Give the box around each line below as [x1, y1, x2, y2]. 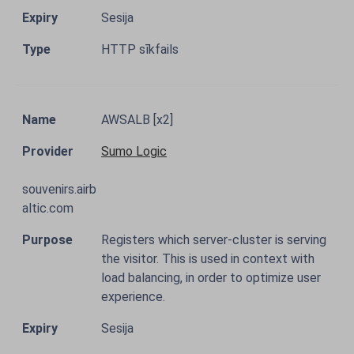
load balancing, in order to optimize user [101, 270, 321, 285]
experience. [101, 289, 165, 304]
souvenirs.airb [22, 182, 96, 197]
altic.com [22, 201, 73, 216]
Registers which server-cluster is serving [101, 232, 326, 247]
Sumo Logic [101, 144, 167, 159]
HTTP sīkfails [101, 42, 179, 57]
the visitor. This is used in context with [101, 251, 314, 266]
